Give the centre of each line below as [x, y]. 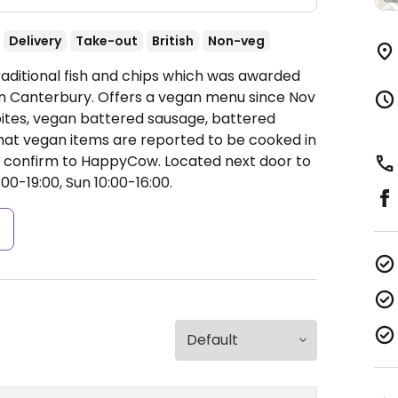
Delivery [35, 41]
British [173, 41]
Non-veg [236, 41]
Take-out [107, 41]
